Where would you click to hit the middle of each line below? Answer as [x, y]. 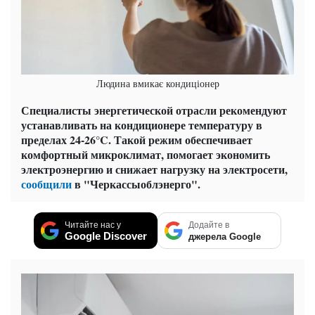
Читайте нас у [93, 225]
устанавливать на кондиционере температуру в [142, 125]
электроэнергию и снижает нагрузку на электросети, [154, 169]
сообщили [46, 184]
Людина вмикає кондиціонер [157, 84]
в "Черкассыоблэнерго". [136, 184]
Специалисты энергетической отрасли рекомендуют [154, 110]
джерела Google [225, 237]
